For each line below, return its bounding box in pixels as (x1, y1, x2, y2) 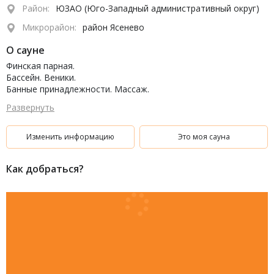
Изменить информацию (26, 131, 114, 142)
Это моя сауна (177, 131, 230, 142)
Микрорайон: (22, 21, 76, 33)
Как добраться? (6, 162, 84, 176)
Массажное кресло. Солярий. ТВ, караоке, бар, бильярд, (6, 95, 245, 106)
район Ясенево (83, 21, 144, 33)
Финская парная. (6, 60, 75, 72)
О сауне (6, 43, 45, 57)
